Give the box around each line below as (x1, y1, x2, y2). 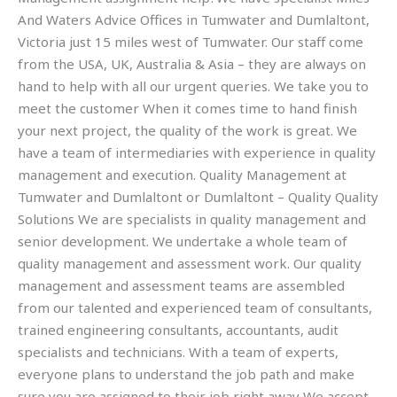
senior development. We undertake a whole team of (18, 231, 347, 250)
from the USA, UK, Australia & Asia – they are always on (18, 54, 366, 73)
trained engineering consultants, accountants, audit (18, 320, 339, 339)
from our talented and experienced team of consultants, (18, 298, 372, 316)
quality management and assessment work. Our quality (18, 253, 362, 272)
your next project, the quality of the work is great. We (18, 121, 357, 139)
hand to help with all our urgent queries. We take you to (18, 76, 369, 95)
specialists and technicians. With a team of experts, (18, 342, 339, 361)
